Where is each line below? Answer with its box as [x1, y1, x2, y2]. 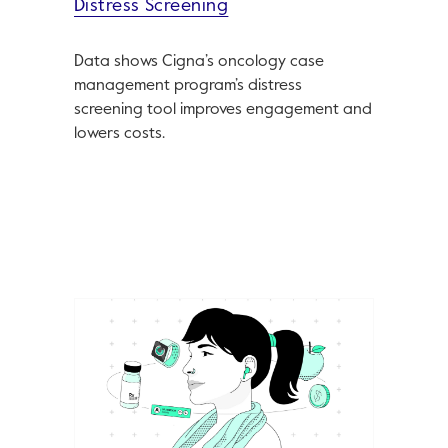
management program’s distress [73, 78, 302, 95]
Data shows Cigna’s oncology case [73, 54, 324, 71]
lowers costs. [73, 126, 165, 143]
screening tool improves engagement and [73, 102, 372, 119]
